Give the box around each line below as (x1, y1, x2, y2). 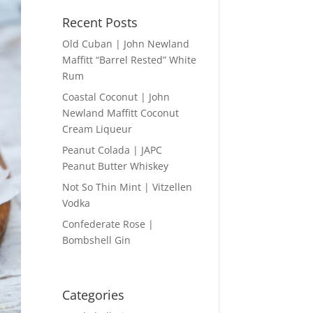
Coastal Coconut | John (62, 89, 170, 103)
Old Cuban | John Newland (62, 36, 190, 50)
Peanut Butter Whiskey (62, 159, 169, 173)
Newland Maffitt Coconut (62, 105, 180, 119)
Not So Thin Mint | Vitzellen (62, 180, 193, 194)
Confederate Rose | (62, 217, 154, 231)
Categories (62, 286, 125, 303)
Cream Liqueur (62, 122, 133, 136)
